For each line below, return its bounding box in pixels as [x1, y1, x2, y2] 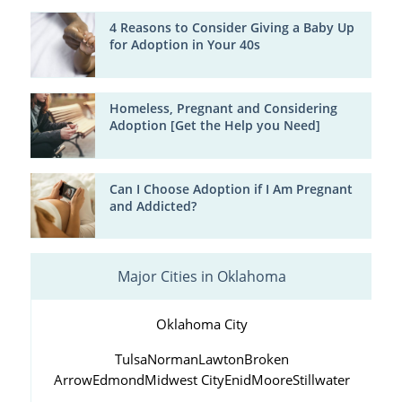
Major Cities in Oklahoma [117, 267, 286, 287]
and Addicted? [109, 197, 197, 214]
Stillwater [292, 370, 350, 389]
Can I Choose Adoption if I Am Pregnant [109, 180, 353, 197]
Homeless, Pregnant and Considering [109, 100, 337, 118]
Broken [243, 349, 289, 369]
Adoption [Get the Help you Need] [109, 118, 320, 135]
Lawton [197, 349, 244, 369]
